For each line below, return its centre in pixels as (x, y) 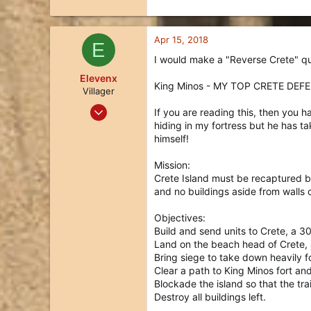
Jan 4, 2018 (115, 107)
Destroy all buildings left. (210, 297)
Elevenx (98, 78)
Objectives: (180, 218)
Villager (98, 91)
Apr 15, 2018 (181, 40)
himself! (171, 138)
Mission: (172, 165)
